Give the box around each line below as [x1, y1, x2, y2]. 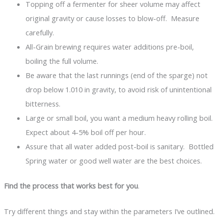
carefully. [25, 27, 54, 37]
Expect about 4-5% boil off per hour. [25, 127, 146, 137]
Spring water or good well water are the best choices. [25, 155, 202, 165]
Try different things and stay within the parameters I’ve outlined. [3, 206, 215, 216]
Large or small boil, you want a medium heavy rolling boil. [25, 112, 215, 123]
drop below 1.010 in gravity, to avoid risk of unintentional [25, 84, 212, 94]
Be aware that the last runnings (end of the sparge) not [25, 70, 208, 80]
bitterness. [25, 98, 60, 109]
